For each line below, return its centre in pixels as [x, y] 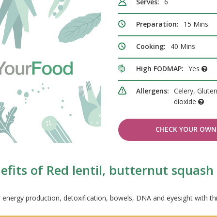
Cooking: [151, 46]
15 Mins [196, 24]
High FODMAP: [160, 69]
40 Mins [183, 46]
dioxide [186, 102]
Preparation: [157, 24]
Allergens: [153, 91]
